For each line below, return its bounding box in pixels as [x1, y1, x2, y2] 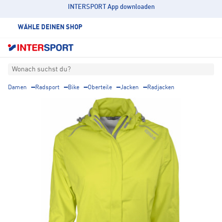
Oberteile [88, 85, 112, 91]
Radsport [35, 85, 59, 91]
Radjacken [147, 85, 174, 91]
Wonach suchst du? [12, 66, 71, 73]
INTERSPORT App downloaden [67, 4, 155, 10]
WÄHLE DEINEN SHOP [18, 24, 82, 31]
